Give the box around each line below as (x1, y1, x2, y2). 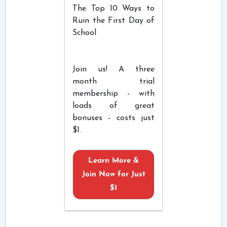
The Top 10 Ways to (72, 4, 155, 13)
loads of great (72, 101, 155, 110)
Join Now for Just (82, 170, 145, 178)
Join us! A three (72, 65, 155, 73)
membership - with (72, 89, 155, 98)
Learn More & (88, 157, 139, 165)
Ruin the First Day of (72, 16, 155, 25)
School (72, 28, 96, 37)
